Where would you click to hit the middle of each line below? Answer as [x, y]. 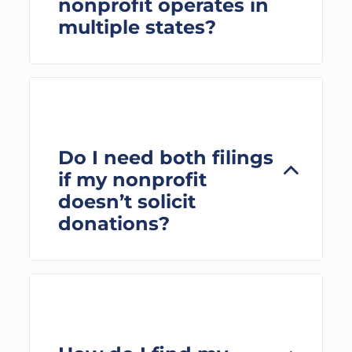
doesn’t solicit [126, 202]
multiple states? [137, 27]
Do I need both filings [165, 158]
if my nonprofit [132, 180]
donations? [114, 224]
